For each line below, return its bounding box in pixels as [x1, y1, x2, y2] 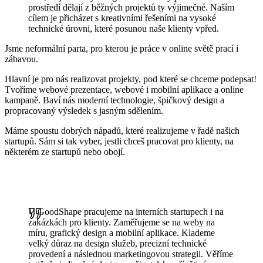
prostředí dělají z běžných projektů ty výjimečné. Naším [28, 2, 234, 13]
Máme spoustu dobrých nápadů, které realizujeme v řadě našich [5, 126, 240, 136]
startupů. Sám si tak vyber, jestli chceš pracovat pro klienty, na [5, 136, 234, 147]
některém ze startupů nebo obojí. [5, 147, 125, 157]
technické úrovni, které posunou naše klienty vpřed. [28, 23, 219, 34]
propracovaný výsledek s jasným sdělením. [5, 106, 163, 116]
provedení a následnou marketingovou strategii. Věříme [28, 249, 233, 259]
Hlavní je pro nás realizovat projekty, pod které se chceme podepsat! [5, 74, 257, 85]
